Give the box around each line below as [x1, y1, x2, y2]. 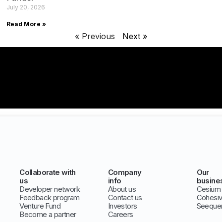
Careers [108, 209, 133, 219]
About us [108, 184, 136, 194]
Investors [108, 201, 137, 211]
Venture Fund [19, 201, 61, 211]
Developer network [19, 184, 80, 194]
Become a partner [19, 209, 76, 219]
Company [108, 167, 142, 177]
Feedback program [19, 192, 80, 202]
